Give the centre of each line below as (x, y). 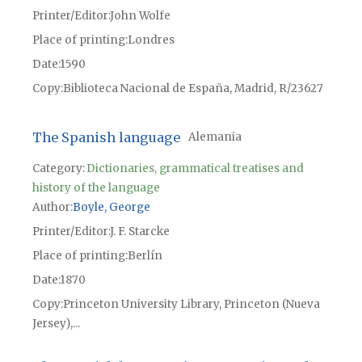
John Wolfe (140, 16)
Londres (151, 40)
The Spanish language (106, 137)
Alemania (215, 137)
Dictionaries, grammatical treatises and (195, 168)
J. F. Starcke (139, 231)
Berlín (145, 255)
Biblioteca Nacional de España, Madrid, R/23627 (193, 89)
